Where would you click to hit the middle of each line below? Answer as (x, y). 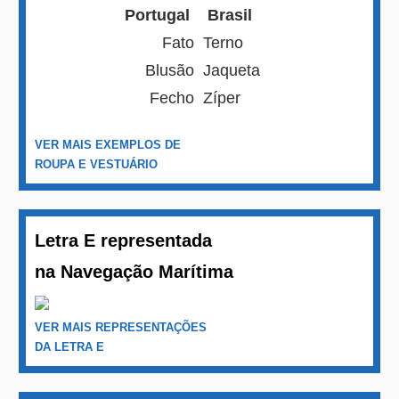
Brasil (228, 16)
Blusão (170, 71)
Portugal (160, 16)
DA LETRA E (70, 347)
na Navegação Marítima (134, 272)
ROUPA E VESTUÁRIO (97, 164)
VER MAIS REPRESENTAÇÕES (121, 328)
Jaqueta (232, 71)
